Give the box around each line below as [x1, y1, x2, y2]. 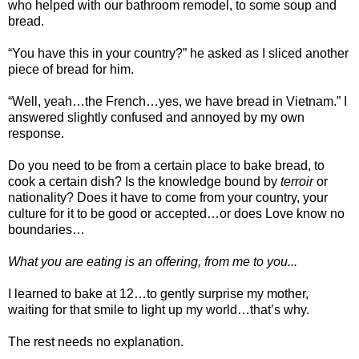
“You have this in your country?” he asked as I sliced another [8, 46, 349, 60]
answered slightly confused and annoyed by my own [8, 110, 305, 124]
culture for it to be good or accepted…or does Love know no [8, 206, 345, 220]
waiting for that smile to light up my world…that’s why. [8, 302, 309, 317]
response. [8, 126, 64, 140]
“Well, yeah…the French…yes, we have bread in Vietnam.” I [8, 94, 347, 108]
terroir [280, 174, 313, 188]
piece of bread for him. [8, 62, 134, 76]
